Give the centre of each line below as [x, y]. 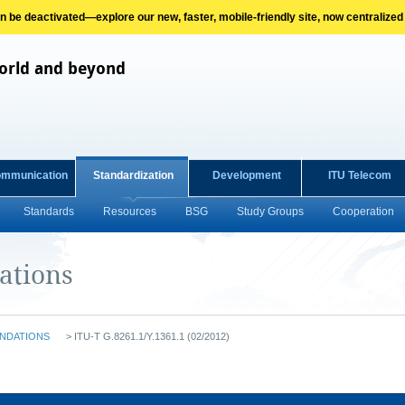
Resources [130, 212]
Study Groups [270, 212]
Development [246, 175]
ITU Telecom [359, 175]
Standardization [133, 175]
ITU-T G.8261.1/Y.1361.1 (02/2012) [151, 336]
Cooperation [363, 212]
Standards [49, 212]
